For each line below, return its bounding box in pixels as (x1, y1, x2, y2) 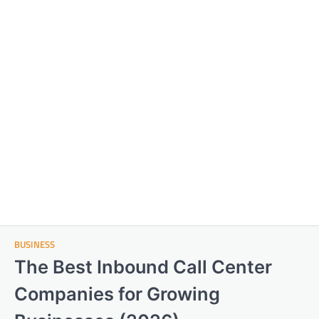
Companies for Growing (14, 283, 220, 305)
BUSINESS (14, 238, 55, 251)
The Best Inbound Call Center (14, 256, 272, 278)
